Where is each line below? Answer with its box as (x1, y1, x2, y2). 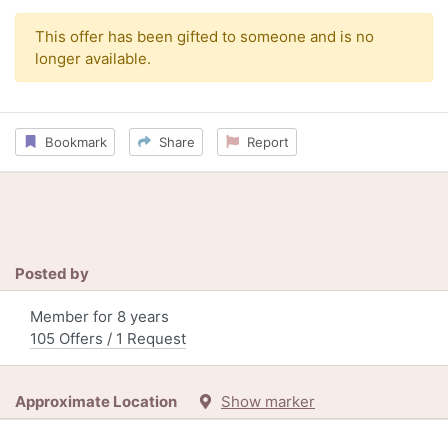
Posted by (15, 264, 89, 284)
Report (238, 133, 289, 150)
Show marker (221, 392, 315, 412)
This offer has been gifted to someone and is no (34, 26, 374, 46)
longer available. (34, 48, 151, 68)
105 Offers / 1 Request (30, 329, 186, 349)
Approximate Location (15, 392, 198, 412)
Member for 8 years (30, 307, 169, 327)
